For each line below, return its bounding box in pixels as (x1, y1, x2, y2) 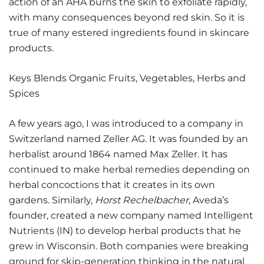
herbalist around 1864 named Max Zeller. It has (9, 148, 227, 160)
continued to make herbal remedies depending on (9, 164, 250, 175)
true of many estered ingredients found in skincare (9, 27, 249, 38)
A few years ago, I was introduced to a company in (9, 118, 243, 129)
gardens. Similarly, (9, 194, 95, 206)
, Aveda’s (189, 194, 229, 206)
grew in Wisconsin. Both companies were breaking (9, 240, 249, 252)
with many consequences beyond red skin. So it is (9, 12, 245, 23)
